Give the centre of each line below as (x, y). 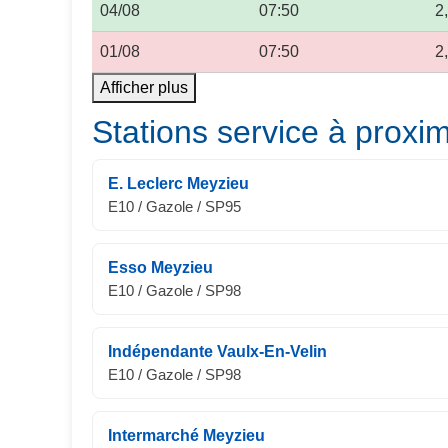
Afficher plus (144, 87)
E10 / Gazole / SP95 (174, 206)
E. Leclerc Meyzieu (178, 183)
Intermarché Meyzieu (186, 435)
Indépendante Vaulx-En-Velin (217, 351)
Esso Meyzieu (160, 267)
